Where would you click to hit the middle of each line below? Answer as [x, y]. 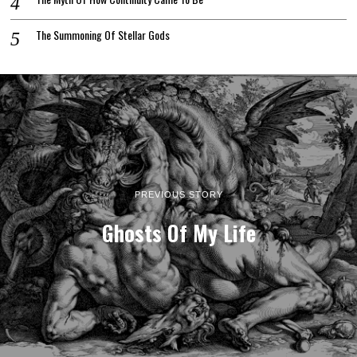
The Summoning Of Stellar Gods [103, 35]
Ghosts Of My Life [178, 233]
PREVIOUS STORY [178, 194]
